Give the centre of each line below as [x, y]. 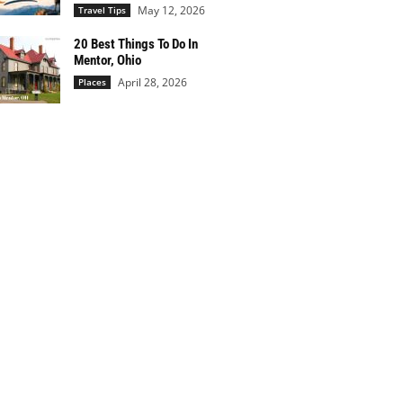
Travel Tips [102, 10]
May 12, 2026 [171, 10]
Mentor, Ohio [107, 60]
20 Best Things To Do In [135, 44]
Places [92, 82]
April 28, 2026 [152, 82]
